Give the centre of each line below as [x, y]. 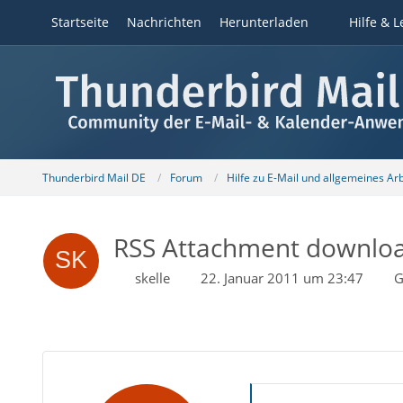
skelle [152, 278]
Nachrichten [164, 22]
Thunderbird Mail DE [94, 177]
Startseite [80, 22]
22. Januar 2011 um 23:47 [282, 278]
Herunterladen [264, 22]
